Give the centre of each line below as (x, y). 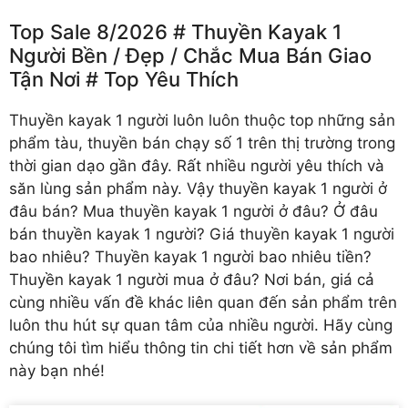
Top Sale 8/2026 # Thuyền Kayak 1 (175, 31)
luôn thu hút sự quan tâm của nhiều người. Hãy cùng (201, 325)
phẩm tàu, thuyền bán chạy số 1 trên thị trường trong (202, 143)
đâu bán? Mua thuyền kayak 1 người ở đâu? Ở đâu (194, 211)
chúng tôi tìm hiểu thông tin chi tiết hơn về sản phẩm (201, 347)
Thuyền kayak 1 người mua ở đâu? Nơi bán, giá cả (192, 279)
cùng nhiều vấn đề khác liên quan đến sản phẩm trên (203, 302)
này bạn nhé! (57, 370)
